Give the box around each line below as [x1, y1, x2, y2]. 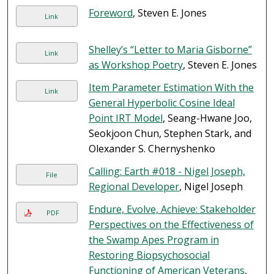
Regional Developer [88, 180, 179, 194]
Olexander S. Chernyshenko [88, 142, 215, 156]
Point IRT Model [88, 111, 163, 125]
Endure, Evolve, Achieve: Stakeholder [88, 202, 256, 217]
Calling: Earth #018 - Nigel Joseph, [88, 165, 245, 179]
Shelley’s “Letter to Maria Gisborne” [88, 43, 252, 57]
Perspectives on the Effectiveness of [88, 218, 254, 232]
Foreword [88, 6, 133, 20]
